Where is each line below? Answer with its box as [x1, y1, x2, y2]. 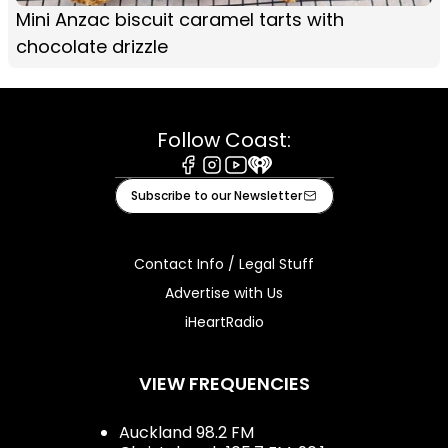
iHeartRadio [184, 311, 264, 332]
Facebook [175, 172, 254, 196]
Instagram [199, 172, 281, 196]
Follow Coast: [157, 125, 291, 154]
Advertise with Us [165, 282, 283, 303]
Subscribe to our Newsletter [130, 186, 302, 204]
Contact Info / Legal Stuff [134, 253, 314, 274]
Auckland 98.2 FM [119, 420, 254, 444]
